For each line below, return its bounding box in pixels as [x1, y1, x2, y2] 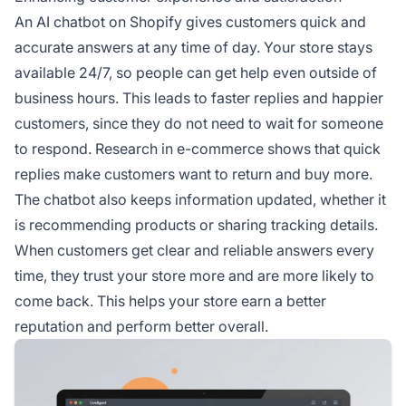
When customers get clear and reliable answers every [14, 241, 374, 260]
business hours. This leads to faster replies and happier [14, 89, 383, 108]
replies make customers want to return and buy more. [14, 165, 372, 184]
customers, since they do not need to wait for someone [14, 114, 383, 133]
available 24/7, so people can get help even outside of [14, 63, 377, 82]
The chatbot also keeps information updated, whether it [14, 190, 386, 209]
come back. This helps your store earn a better [14, 292, 326, 311]
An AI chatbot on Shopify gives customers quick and [14, 13, 366, 32]
